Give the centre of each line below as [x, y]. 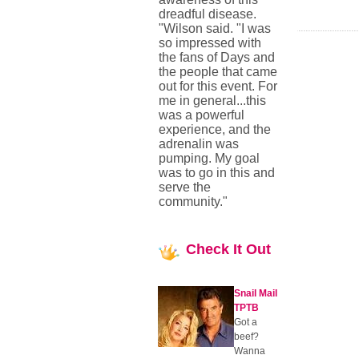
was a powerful [202, 115]
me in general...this [212, 101]
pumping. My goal [209, 158]
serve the [185, 187]
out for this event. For [218, 86]
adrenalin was [199, 144]
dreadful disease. [208, 14]
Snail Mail [256, 293]
